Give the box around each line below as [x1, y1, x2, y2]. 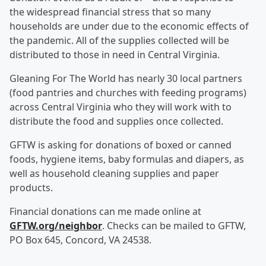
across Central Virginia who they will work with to [9, 100, 232, 114]
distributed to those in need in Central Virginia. [9, 48, 220, 62]
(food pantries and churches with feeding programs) [9, 86, 246, 100]
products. [9, 181, 53, 195]
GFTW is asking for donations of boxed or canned [9, 138, 232, 152]
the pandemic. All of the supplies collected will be [9, 34, 229, 47]
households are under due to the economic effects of [9, 20, 249, 33]
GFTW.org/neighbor [9, 219, 102, 233]
